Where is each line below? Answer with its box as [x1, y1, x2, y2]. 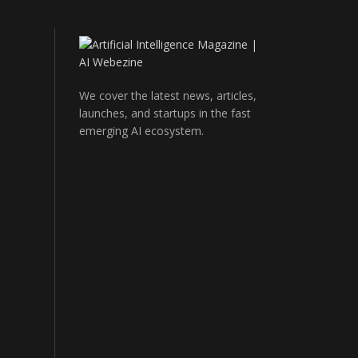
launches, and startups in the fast [78, 105, 251, 121]
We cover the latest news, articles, [78, 87, 257, 103]
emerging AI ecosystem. [78, 122, 204, 138]
